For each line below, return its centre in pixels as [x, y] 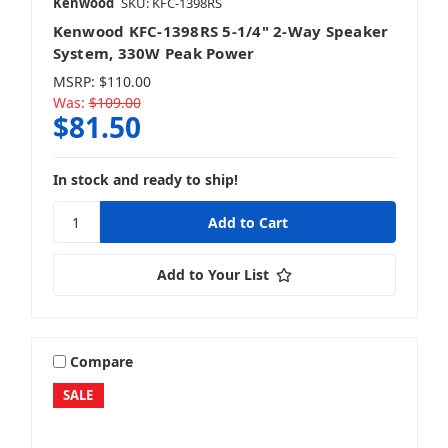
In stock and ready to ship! [145, 180]
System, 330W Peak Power [153, 53]
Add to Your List [212, 275]
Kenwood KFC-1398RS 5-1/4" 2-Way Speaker [220, 31]
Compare [102, 361]
